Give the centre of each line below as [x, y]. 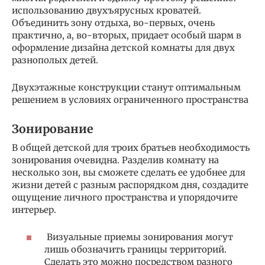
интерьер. [34, 209]
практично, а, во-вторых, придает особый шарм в [127, 35]
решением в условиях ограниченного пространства [130, 99]
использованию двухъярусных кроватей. [106, 10]
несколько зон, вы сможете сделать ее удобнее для [129, 172]
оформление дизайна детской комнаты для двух [123, 47]
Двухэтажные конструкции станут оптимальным [126, 87]
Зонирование [53, 129]
